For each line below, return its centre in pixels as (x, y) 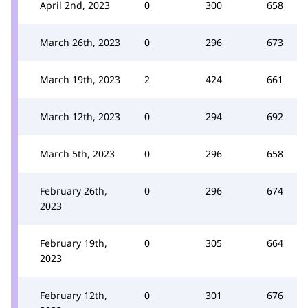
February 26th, (74, 190)
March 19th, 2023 (80, 79)
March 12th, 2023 (80, 116)
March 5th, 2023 (77, 153)
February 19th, (74, 243)
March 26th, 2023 (80, 42)
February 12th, (74, 295)
